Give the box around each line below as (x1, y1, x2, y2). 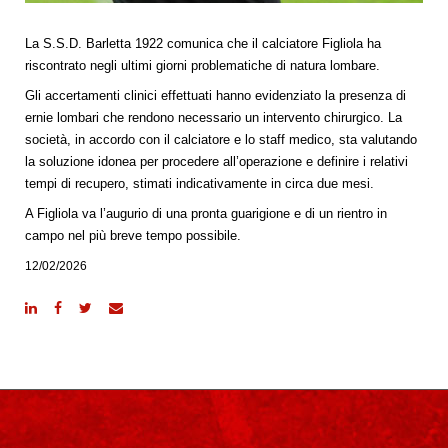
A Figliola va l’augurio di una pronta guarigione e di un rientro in (25, 205, 387, 221)
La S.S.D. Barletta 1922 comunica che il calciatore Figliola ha (25, 35, 381, 51)
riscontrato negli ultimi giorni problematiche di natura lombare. (25, 57, 380, 73)
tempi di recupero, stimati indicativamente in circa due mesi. (25, 175, 374, 191)
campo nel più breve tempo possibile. (25, 227, 241, 243)
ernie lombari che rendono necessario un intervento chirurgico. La (25, 109, 402, 125)
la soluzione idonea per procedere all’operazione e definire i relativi (25, 153, 408, 169)
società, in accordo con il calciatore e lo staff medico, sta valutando (25, 131, 417, 147)
